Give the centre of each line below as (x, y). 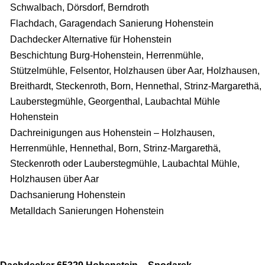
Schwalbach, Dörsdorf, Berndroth (80, 7)
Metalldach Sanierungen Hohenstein (87, 211)
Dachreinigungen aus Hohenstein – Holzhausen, (112, 132)
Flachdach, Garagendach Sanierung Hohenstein (112, 23)
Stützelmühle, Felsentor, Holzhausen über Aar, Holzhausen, (135, 70)
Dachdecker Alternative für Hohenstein (91, 39)
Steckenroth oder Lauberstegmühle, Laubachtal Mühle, (125, 163)
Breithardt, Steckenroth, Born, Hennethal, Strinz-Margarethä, (136, 86)
